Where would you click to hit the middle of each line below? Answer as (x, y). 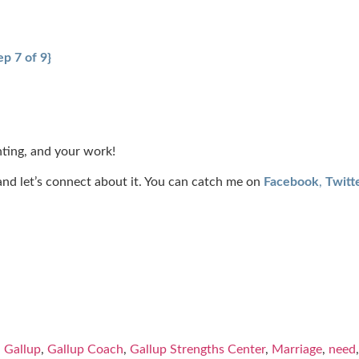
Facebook (291, 182)
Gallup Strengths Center (198, 350)
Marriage (297, 350)
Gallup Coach (85, 350)
